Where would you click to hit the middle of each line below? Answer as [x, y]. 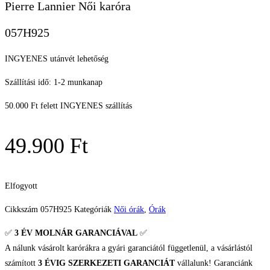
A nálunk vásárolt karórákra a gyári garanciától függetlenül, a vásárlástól [129, 248]
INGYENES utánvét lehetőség [57, 59]
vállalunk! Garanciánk [214, 263]
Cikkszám [23, 210]
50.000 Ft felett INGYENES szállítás [68, 106]
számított [21, 263]
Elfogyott [21, 186]
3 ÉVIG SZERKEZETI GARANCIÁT [106, 263]
